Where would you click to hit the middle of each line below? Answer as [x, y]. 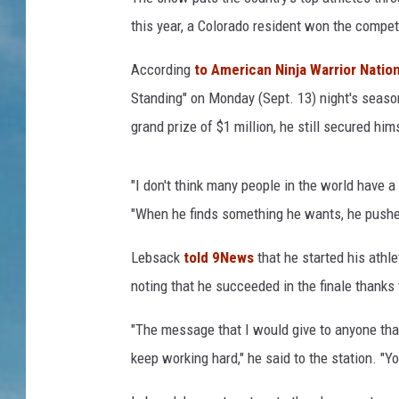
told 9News [219, 258]
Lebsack [157, 258]
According [163, 70]
